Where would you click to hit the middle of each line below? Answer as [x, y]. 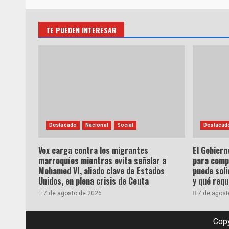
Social [125, 125]
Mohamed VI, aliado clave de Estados [101, 171]
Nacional [97, 125]
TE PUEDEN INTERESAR [81, 30]
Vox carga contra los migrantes [93, 150]
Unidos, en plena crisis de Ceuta [94, 181]
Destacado [63, 125]
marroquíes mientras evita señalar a [102, 161]
